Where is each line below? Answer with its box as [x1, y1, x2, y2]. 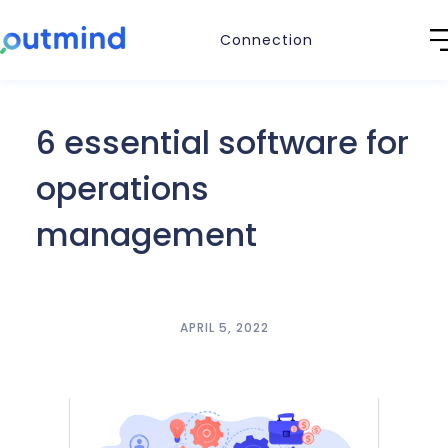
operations [35, 166, 209, 211]
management [35, 212, 257, 257]
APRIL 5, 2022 [179, 319, 269, 336]
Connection [220, 30, 313, 50]
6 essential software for [35, 120, 409, 165]
